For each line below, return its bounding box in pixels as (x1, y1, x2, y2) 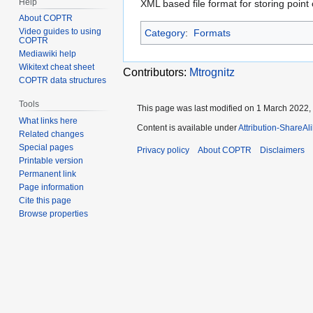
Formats (193, 27, 231, 38)
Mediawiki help (19, 49, 77, 59)
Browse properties (19, 209, 89, 219)
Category (145, 27, 185, 38)
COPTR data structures (19, 75, 107, 86)
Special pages (19, 143, 74, 153)
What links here (19, 116, 78, 126)
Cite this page (19, 196, 72, 206)
